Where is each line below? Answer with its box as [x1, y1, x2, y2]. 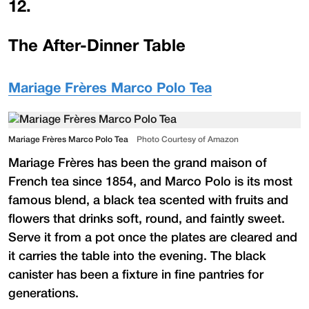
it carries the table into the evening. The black [8, 250, 266, 262]
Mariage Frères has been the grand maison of [8, 157, 267, 169]
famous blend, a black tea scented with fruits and [8, 195, 288, 206]
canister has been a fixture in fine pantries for [8, 269, 263, 281]
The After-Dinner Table [8, 39, 186, 54]
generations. [8, 288, 79, 299]
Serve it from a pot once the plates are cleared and [8, 232, 297, 243]
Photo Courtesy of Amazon [137, 135, 239, 143]
